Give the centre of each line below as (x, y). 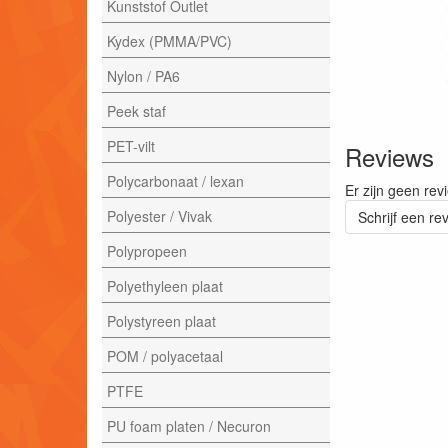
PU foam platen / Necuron (189, 425)
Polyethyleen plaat (165, 285)
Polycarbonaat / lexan (175, 180)
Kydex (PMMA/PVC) (169, 40)
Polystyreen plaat (161, 320)
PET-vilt (131, 145)
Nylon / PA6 (143, 75)
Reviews (389, 156)
